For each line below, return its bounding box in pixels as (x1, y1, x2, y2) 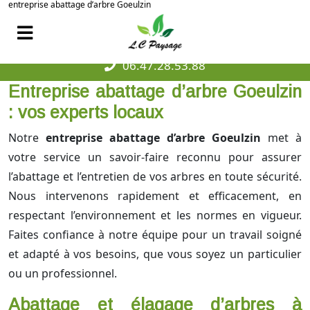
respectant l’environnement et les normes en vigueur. (8, 208, 302, 224)
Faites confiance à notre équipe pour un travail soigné (8, 227, 302, 243)
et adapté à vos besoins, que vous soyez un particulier (8, 246, 302, 262)
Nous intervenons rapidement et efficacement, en (8, 188, 302, 204)
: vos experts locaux (8, 102, 163, 122)
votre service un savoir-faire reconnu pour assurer (8, 149, 302, 165)
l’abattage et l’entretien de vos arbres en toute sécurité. (8, 169, 302, 185)
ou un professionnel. (8, 266, 117, 282)
